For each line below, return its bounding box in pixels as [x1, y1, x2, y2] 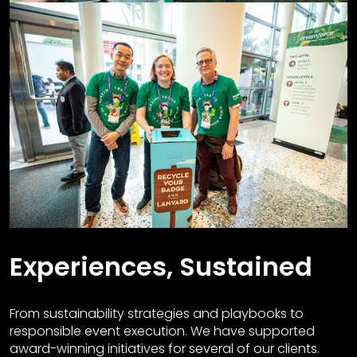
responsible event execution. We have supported [10, 321, 315, 340]
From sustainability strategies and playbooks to [10, 304, 304, 323]
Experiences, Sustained [10, 248, 312, 284]
